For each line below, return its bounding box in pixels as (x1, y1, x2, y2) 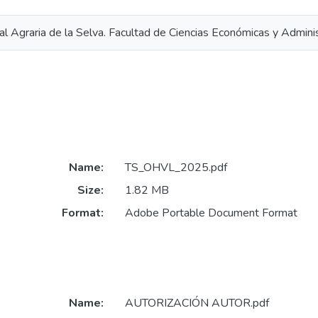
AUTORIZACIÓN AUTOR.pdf (124, 295, 269, 312)
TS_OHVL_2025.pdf (124, 160, 227, 176)
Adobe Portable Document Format (124, 205, 297, 221)
